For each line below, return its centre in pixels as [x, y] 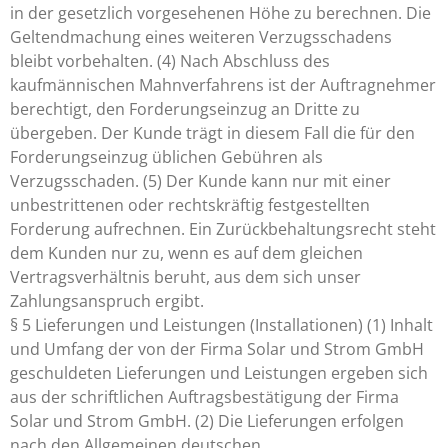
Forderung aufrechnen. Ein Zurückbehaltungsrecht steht [223, 229]
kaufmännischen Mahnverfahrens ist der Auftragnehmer [223, 85]
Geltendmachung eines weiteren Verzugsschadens [201, 37]
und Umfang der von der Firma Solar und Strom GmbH [217, 349]
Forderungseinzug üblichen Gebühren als [166, 157]
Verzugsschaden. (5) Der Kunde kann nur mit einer [200, 181]
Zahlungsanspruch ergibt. [107, 301]
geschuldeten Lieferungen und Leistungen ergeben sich [219, 373]
